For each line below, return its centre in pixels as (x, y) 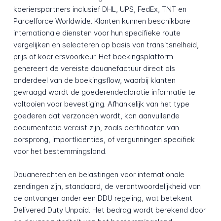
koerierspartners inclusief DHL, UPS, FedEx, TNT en (100, 9)
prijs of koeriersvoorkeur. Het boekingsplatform (93, 57)
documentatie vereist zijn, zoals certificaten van (96, 128)
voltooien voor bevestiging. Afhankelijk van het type (101, 104)
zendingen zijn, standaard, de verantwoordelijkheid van (107, 186)
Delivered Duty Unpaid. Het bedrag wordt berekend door (109, 210)
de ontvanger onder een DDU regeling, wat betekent (103, 198)
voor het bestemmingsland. (60, 151)
